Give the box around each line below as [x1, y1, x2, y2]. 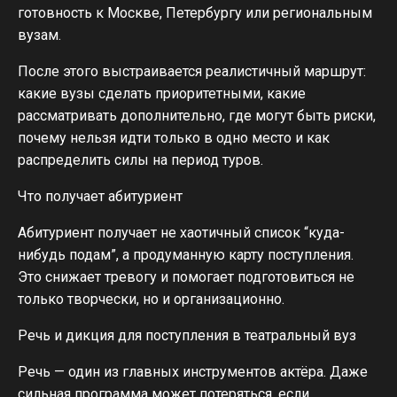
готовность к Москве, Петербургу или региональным [18, 4, 372, 21]
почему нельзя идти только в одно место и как [18, 129, 330, 146]
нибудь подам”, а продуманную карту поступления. [18, 246, 354, 263]
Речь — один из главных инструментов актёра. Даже [18, 363, 368, 380]
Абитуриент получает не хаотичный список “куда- [18, 224, 345, 241]
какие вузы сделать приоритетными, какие [18, 85, 306, 102]
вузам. [18, 27, 61, 43]
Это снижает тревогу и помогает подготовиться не [18, 269, 354, 285]
